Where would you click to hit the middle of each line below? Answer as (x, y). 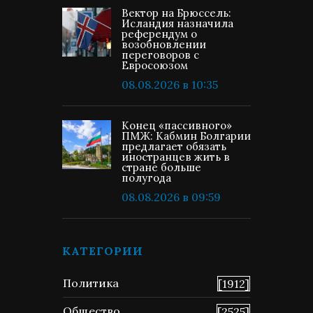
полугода (146, 178)
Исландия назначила (177, 23)
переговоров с (160, 55)
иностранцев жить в (176, 157)
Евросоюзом (155, 65)
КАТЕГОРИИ (103, 251)
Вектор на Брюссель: (176, 13)
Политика (91, 283)
